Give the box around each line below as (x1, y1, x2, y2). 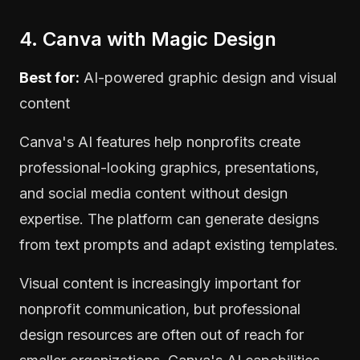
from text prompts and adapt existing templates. (19, 235, 338, 253)
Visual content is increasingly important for (19, 274, 301, 292)
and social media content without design (19, 184, 288, 202)
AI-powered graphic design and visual (80, 68, 337, 86)
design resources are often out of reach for (19, 325, 304, 343)
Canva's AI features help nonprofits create (19, 133, 301, 150)
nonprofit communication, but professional (19, 300, 301, 317)
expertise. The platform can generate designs (19, 210, 319, 227)
